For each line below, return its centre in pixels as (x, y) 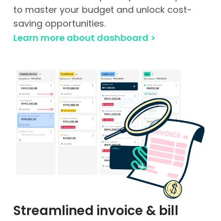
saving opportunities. (59, 24)
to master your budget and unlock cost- (102, 10)
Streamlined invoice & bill (96, 210)
